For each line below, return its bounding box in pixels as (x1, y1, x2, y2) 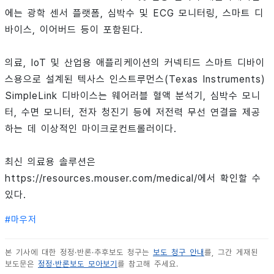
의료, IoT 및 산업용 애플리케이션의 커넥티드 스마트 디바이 (5, 57, 265, 69)
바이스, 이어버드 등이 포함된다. (5, 24, 143, 36)
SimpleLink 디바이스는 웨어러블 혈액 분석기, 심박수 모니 (5, 90, 261, 102)
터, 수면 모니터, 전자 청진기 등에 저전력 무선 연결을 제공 (5, 106, 261, 119)
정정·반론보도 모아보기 (38, 259, 117, 269)
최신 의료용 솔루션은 (5, 156, 96, 168)
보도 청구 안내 (153, 248, 204, 257)
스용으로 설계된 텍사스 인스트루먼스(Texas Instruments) (5, 73, 265, 86)
